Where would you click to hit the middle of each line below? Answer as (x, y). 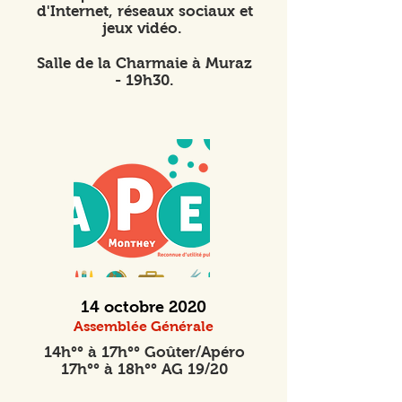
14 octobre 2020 (144, 307)
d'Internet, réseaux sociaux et (144, 11)
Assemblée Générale (144, 326)
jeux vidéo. (144, 28)
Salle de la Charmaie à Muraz (144, 63)
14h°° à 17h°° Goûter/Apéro (144, 352)
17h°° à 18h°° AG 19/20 (144, 369)
